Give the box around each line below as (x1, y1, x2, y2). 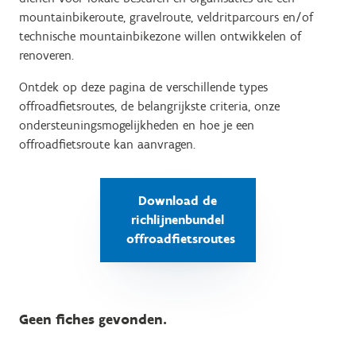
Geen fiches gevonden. (19, 311, 167, 328)
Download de (138, 193, 218, 208)
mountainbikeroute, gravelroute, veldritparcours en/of (19, 10, 313, 25)
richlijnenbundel (131, 212, 225, 227)
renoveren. (19, 48, 74, 63)
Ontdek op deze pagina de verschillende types (19, 79, 268, 95)
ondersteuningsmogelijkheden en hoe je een (19, 118, 254, 133)
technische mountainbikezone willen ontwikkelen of (19, 29, 301, 44)
